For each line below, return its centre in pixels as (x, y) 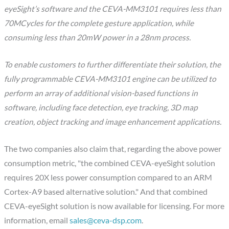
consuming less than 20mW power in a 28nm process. (98, 38)
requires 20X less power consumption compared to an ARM (108, 178)
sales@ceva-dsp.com (106, 221)
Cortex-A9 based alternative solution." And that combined (106, 192)
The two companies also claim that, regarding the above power (113, 149)
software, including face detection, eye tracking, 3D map (101, 108)
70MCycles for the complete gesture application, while (99, 23)
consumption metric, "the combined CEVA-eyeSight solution (110, 163)
